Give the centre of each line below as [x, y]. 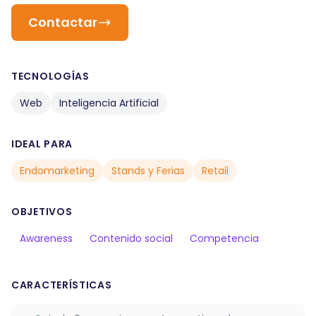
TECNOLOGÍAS [50, 76]
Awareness [46, 238]
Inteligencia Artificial [109, 103]
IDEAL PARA [42, 144]
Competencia [224, 238]
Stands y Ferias [148, 171]
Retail [215, 171]
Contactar [63, 22]
